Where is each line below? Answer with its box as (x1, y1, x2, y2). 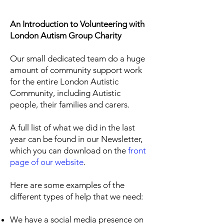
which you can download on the (10, 145, 128, 155)
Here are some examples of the (10, 180, 124, 190)
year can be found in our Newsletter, (10, 134, 142, 144)
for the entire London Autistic (10, 76, 118, 86)
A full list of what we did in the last (10, 122, 135, 132)
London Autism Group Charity (10, 30, 121, 40)
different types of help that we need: (10, 191, 147, 201)
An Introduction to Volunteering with (10, 19, 144, 29)
